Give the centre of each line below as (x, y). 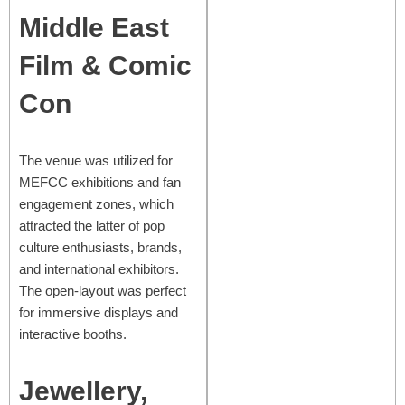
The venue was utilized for (96, 160)
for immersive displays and (99, 312)
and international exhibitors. (99, 268)
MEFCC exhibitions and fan (100, 182)
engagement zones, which (96, 203)
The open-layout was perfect (103, 290)
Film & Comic (105, 65)
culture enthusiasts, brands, (100, 247)
